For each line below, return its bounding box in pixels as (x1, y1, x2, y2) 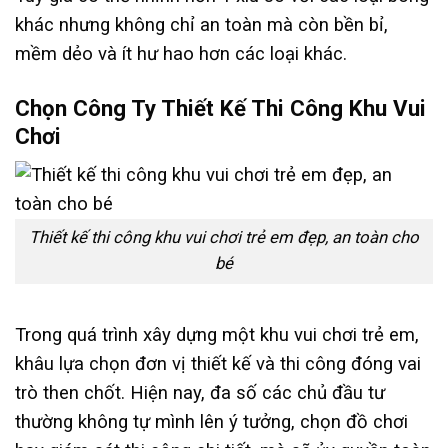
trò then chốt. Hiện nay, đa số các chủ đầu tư (15, 382, 385, 405)
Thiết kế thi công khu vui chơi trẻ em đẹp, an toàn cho (29, 228, 419, 248)
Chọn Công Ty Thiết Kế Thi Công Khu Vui (15, 94, 426, 121)
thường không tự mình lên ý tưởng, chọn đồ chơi (15, 411, 408, 434)
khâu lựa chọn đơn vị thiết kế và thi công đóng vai (15, 353, 421, 376)
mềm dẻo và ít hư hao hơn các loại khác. (15, 43, 352, 66)
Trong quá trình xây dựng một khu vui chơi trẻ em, (15, 324, 419, 347)
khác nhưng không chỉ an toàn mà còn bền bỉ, (15, 14, 388, 37)
